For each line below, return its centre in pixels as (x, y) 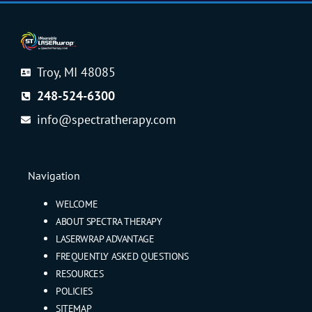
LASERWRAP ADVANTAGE (105, 238)
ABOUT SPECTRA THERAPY (109, 221)
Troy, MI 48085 (76, 72)
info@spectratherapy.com (106, 119)
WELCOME (77, 203)
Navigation (54, 175)
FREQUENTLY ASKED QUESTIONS (122, 256)
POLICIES (74, 290)
